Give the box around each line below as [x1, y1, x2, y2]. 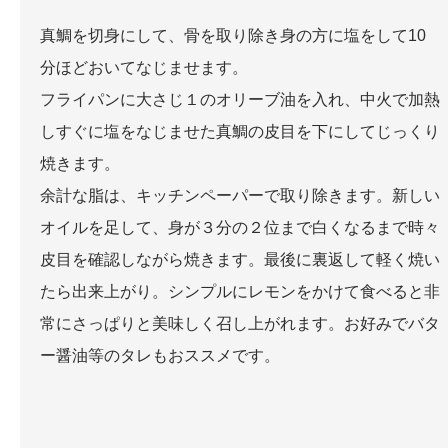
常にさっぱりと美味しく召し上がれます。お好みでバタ [40, 315, 440, 333]
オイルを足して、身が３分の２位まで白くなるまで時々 [40, 219, 440, 237]
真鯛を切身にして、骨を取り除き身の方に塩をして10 [40, 27, 426, 45]
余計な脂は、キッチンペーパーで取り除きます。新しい [40, 187, 440, 205]
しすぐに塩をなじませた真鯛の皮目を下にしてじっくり [40, 123, 440, 141]
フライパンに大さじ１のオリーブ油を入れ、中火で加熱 [40, 91, 440, 109]
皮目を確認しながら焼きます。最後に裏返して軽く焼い [40, 251, 440, 269]
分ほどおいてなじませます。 [40, 59, 248, 77]
